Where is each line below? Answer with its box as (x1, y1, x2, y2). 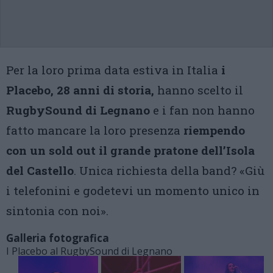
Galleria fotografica (6, 231, 109, 245)
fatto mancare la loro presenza (6, 122, 183, 138)
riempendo (183, 122, 245, 138)
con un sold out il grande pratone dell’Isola (6, 143, 255, 158)
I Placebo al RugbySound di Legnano (6, 244, 172, 258)
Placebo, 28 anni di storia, (6, 82, 154, 97)
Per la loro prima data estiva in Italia (6, 62, 221, 77)
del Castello (6, 163, 74, 178)
